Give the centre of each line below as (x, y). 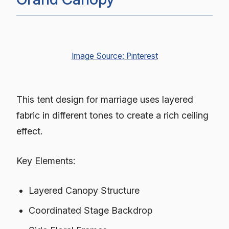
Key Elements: (46, 161)
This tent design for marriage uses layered (105, 100)
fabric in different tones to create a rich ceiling (112, 116)
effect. (29, 131)
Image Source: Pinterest (114, 56)
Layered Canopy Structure (84, 191)
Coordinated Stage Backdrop (91, 211)
